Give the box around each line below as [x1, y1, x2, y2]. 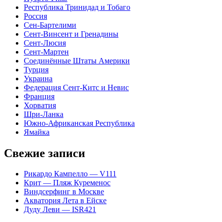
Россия [24, 11, 47, 20]
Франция [24, 92, 55, 101]
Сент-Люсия [24, 38, 66, 47]
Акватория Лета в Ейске [24, 196, 107, 205]
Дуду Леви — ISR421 [24, 205, 96, 214]
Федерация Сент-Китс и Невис [24, 83, 129, 92]
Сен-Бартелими [24, 20, 76, 29]
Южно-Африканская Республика [24, 118, 135, 127]
